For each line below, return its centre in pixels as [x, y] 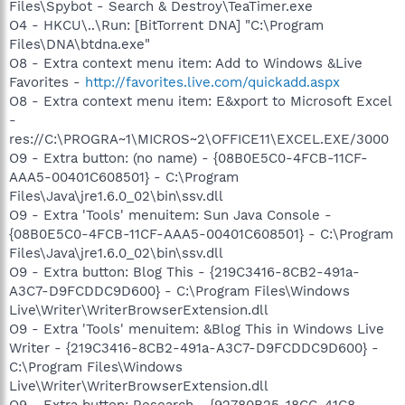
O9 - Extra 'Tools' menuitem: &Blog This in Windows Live [197, 329]
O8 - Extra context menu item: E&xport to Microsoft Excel [200, 101]
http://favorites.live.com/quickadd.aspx [212, 82]
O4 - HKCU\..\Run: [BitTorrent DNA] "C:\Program [166, 25]
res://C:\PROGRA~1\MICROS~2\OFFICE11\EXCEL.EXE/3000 [199, 139]
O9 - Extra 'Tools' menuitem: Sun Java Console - [170, 215]
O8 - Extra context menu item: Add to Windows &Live [186, 63]
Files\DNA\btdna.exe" [80, 44]
